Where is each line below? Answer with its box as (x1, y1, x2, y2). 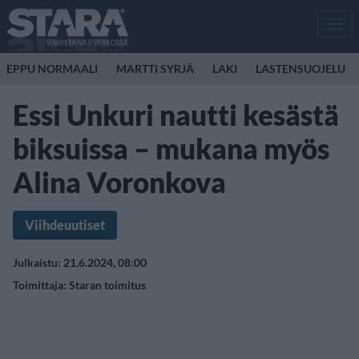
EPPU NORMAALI (6, 62, 98, 75)
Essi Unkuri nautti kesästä (13, 98, 339, 131)
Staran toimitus (69, 278, 146, 292)
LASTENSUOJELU (256, 62, 345, 75)
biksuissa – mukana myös (13, 131, 329, 165)
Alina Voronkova (13, 165, 226, 199)
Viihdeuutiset (25, 217, 105, 232)
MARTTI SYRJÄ (116, 62, 194, 75)
